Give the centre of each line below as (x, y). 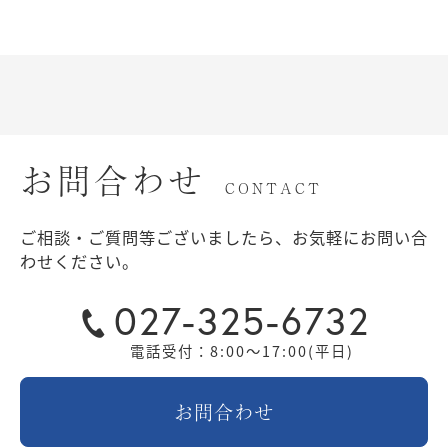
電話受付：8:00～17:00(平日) (241, 351)
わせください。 (79, 261)
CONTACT (273, 188)
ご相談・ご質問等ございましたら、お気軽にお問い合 (224, 237)
